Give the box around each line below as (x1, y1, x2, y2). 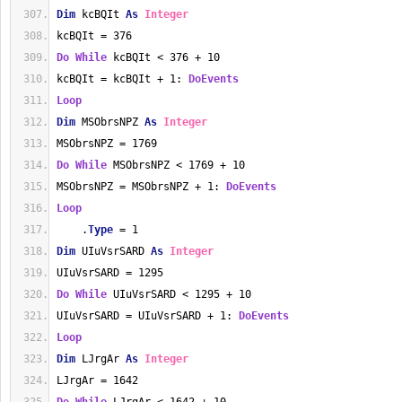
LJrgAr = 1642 (57, 374, 138, 387)
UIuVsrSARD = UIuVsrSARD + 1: (57, 310, 239, 322)
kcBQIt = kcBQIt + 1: (57, 73, 188, 85)
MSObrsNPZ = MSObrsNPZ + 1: (57, 180, 226, 193)
